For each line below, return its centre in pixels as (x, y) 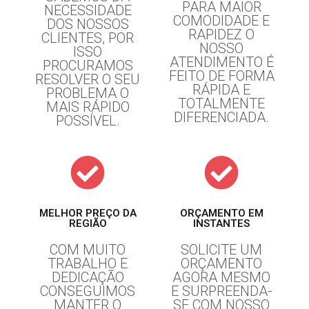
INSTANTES (221, 223)
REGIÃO (88, 223)
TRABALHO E (88, 263)
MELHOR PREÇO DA (88, 213)
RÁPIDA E (221, 89)
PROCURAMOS (88, 65)
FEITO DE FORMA (221, 76)
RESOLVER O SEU (88, 79)
